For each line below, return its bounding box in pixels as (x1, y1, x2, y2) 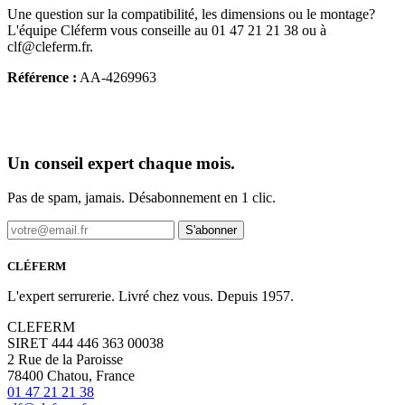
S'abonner (185, 223, 237, 238)
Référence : (7, 69, 77, 85)
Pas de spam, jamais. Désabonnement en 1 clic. (7, 190, 276, 206)
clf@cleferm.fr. (7, 38, 93, 54)
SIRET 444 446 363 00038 (7, 335, 164, 352)
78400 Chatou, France (7, 368, 135, 384)
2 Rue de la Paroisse (7, 352, 123, 368)
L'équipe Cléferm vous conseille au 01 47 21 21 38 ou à (7, 22, 326, 38)
